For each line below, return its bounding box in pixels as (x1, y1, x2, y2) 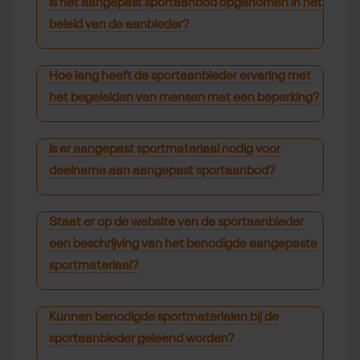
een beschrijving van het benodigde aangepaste (49, 238, 317, 252)
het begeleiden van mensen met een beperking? (49, 92, 319, 105)
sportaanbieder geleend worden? (49, 333, 234, 346)
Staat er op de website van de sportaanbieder (49, 216, 304, 230)
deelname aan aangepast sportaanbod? (49, 165, 275, 178)
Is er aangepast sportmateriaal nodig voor (49, 143, 280, 157)
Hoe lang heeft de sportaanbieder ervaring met (49, 70, 311, 84)
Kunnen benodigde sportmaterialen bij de (49, 311, 279, 325)
